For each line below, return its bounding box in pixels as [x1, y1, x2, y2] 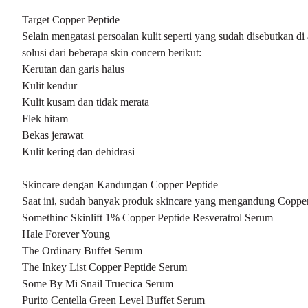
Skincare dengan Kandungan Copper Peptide [22, 179, 218, 190]
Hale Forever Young [22, 228, 110, 240]
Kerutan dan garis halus [22, 63, 124, 75]
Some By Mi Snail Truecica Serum [22, 278, 173, 289]
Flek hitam [22, 113, 68, 124]
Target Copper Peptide [22, 14, 120, 25]
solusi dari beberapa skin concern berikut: [22, 47, 201, 58]
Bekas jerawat [22, 129, 83, 141]
